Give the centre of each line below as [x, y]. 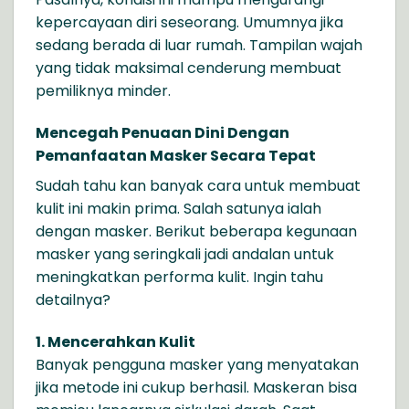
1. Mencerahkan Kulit [115, 341]
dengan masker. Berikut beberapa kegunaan [196, 232]
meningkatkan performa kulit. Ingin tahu [179, 278]
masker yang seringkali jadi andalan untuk [185, 255]
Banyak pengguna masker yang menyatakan [197, 364]
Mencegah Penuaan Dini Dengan [163, 133]
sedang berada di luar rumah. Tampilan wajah [199, 46]
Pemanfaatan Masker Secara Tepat [176, 156]
